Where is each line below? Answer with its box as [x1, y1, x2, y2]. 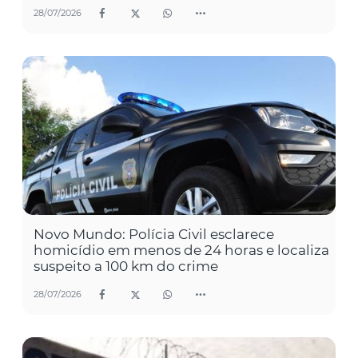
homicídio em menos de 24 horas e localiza [34, 242, 329, 259]
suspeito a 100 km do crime [34, 258, 218, 275]
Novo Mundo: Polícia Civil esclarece [34, 226, 274, 243]
